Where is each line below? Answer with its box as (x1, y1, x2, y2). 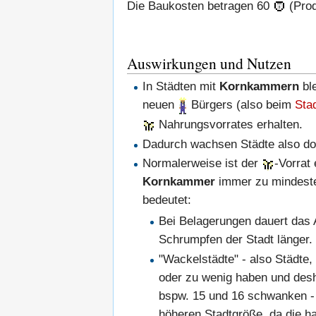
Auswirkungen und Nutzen (127, 52, 291, 73)
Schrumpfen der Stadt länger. (158, 233, 312, 247)
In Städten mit (142, 79, 220, 93)
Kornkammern (219, 79, 300, 93)
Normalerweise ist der (142, 156, 262, 170)
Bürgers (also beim (188, 97, 296, 111)
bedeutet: (142, 193, 192, 207)
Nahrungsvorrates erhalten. (155, 118, 303, 132)
